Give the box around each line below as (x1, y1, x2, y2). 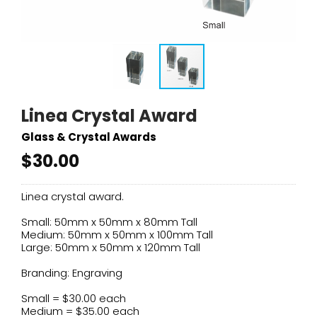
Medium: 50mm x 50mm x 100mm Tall (21, 227, 213, 242)
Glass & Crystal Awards (21, 129, 156, 144)
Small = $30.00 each (21, 291, 126, 306)
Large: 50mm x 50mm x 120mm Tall (21, 240, 200, 255)
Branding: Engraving (21, 265, 122, 280)
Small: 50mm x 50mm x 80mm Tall (21, 214, 197, 229)
